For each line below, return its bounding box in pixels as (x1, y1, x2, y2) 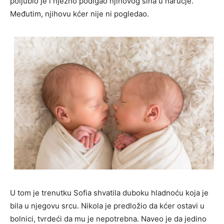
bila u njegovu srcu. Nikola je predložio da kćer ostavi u (10, 200, 204, 210)
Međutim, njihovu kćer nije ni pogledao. (10, 9, 149, 19)
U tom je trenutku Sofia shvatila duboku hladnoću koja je (10, 187, 208, 197)
